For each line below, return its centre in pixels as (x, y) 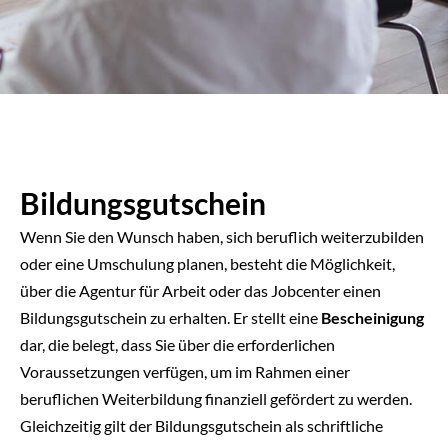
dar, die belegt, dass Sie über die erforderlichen (177, 344)
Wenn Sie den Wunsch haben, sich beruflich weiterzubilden (222, 236)
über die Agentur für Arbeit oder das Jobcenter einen (200, 290)
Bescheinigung (372, 317)
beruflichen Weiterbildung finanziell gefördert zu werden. (216, 398)
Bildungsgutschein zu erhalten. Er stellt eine (170, 317)
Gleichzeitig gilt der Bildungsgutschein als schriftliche (201, 425)
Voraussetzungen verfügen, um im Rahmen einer (185, 371)
